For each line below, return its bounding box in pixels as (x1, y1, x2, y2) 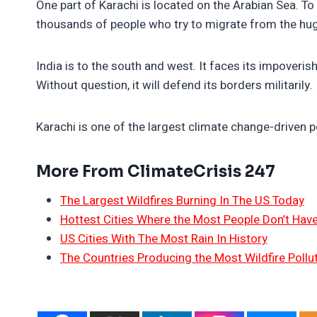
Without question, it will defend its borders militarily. (36, 76, 313, 94)
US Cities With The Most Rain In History (60, 229, 267, 248)
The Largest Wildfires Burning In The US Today (60, 191, 304, 209)
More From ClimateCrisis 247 (36, 161, 275, 181)
